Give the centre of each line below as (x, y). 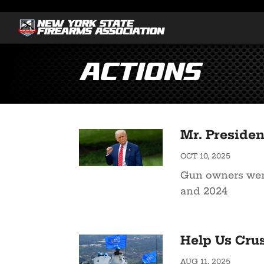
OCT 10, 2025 (205, 156)
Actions (139, 74)
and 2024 (204, 191)
